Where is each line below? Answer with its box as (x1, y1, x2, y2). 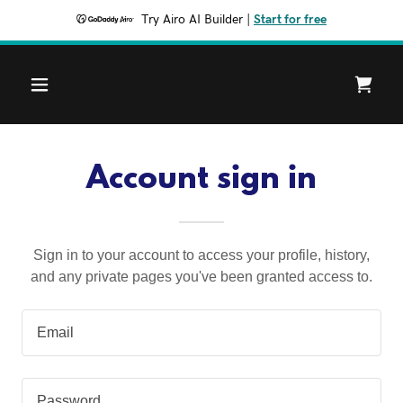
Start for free (254, 13, 327, 26)
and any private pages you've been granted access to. (31, 269, 372, 284)
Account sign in (86, 162, 317, 198)
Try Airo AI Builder (141, 13, 243, 26)
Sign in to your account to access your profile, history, (33, 247, 370, 263)
